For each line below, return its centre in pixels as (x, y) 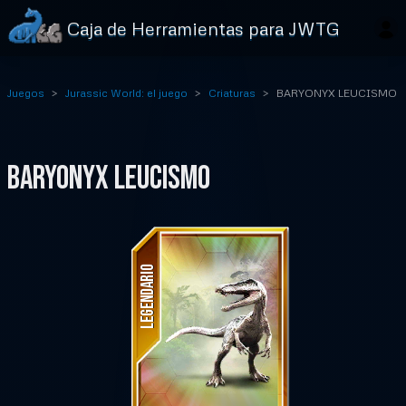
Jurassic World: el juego (126, 93)
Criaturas (232, 93)
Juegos (26, 93)
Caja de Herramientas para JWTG (203, 28)
